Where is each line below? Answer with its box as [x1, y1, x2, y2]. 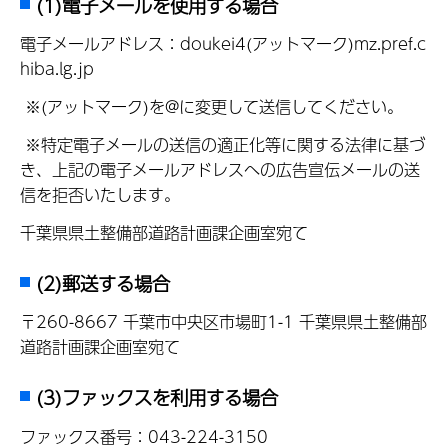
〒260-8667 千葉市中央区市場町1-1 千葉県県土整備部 [20, 309, 427, 335]
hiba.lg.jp [20, 56, 99, 82]
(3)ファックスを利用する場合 [36, 382, 278, 412]
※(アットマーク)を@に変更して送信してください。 [20, 94, 403, 120]
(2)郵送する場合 [36, 268, 170, 298]
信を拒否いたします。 [20, 182, 180, 208]
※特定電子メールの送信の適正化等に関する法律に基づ [20, 132, 425, 158]
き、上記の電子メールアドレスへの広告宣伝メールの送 [20, 157, 420, 183]
